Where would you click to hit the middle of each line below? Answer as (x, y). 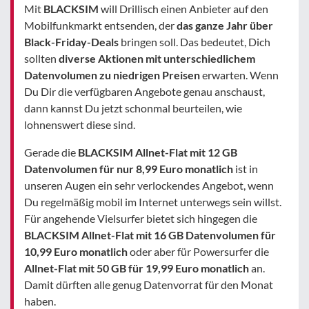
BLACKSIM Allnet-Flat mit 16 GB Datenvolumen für (150, 235)
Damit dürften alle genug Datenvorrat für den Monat (149, 284)
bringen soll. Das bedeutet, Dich (195, 41)
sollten (41, 58)
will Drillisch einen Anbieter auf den (183, 8)
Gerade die (51, 152)
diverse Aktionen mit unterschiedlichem (157, 58)
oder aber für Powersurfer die (198, 251)
